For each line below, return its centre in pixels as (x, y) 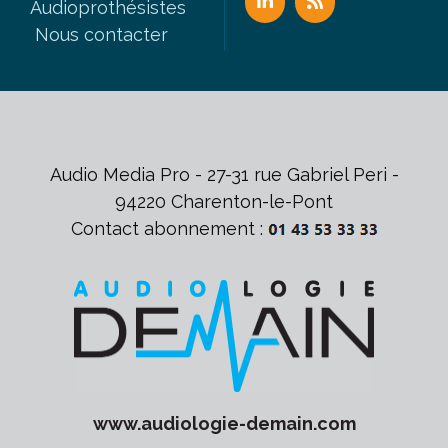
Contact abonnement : (169, 228)
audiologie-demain (226, 424)
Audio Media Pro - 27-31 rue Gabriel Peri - (224, 174)
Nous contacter (101, 34)
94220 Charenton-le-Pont (224, 201)
